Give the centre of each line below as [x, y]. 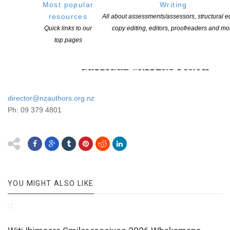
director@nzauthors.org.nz [51, 98]
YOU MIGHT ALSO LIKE [51, 184]
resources [68, 17]
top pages [68, 40]
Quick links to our [68, 28]
